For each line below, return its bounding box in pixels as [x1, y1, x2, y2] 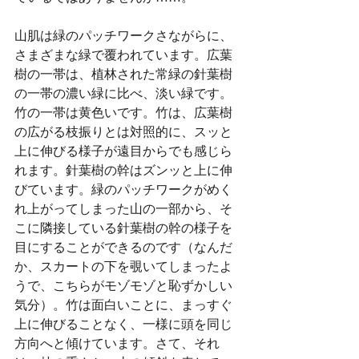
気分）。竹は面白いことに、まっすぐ [14, 297, 232, 312]
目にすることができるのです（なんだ [14, 240, 232, 254]
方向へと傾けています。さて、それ [14, 336, 220, 350]
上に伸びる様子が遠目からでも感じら [14, 143, 232, 158]
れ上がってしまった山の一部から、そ [14, 201, 232, 216]
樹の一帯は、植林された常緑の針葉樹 [14, 67, 232, 81]
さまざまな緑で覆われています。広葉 [14, 47, 232, 62]
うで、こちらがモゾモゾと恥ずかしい [14, 278, 232, 292]
